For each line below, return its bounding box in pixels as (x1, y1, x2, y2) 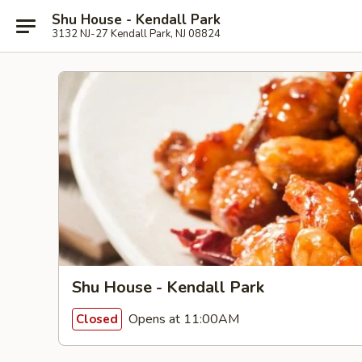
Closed (76, 310, 118, 327)
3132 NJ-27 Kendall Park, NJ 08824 (52, 26, 221, 41)
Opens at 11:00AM (125, 309, 239, 328)
